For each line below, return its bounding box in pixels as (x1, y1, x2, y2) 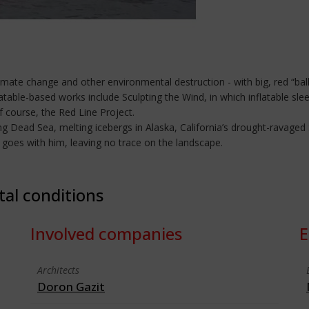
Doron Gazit (37, 279, 105, 295)
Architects (37, 263, 79, 277)
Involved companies (30, 222, 182, 245)
